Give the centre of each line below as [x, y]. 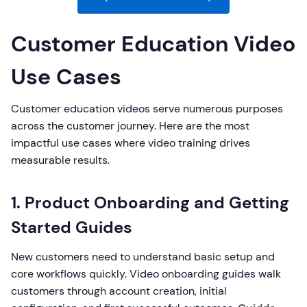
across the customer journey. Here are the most [130, 126]
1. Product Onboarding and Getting [150, 202]
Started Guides [72, 227]
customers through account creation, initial [119, 291]
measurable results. [60, 160]
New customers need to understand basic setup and [143, 257]
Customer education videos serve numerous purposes [147, 109]
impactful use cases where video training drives [131, 143]
